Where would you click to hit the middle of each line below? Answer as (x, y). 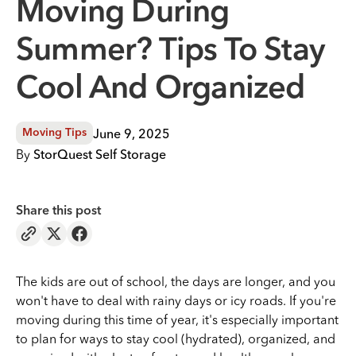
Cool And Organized (161, 90)
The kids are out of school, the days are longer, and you (176, 281)
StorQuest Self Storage (100, 154)
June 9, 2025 (132, 133)
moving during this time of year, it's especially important (177, 319)
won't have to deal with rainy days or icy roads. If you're (176, 300)
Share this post (58, 211)
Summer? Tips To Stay (171, 52)
